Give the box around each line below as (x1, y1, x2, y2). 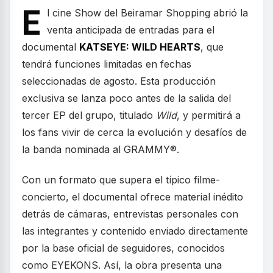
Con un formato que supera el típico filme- (22, 173, 220, 186)
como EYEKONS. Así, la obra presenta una (22, 258, 222, 271)
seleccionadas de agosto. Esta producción (22, 74, 216, 87)
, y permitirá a (177, 108, 241, 121)
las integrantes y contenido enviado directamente (22, 224, 248, 237)
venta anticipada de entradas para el (47, 23, 214, 36)
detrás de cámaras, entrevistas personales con (22, 207, 238, 220)
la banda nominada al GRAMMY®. (22, 143, 179, 155)
